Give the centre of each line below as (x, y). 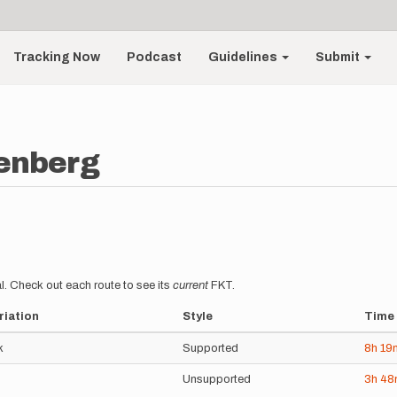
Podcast (155, 57)
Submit (339, 57)
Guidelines (245, 57)
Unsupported (217, 379)
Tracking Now (57, 57)
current (191, 285)
